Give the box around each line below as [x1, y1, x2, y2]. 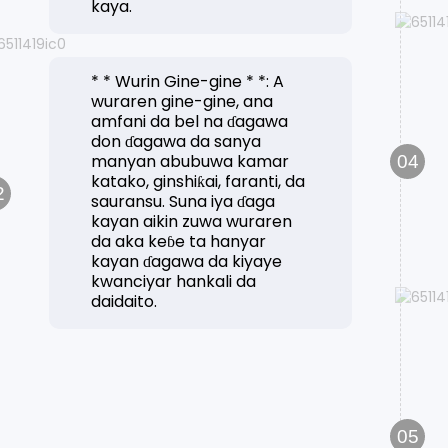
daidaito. [91, 290, 158, 314]
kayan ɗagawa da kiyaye [91, 250, 283, 274]
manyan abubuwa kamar [91, 150, 290, 174]
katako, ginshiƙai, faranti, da [91, 170, 306, 194]
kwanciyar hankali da [91, 270, 257, 294]
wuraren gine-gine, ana [91, 90, 274, 114]
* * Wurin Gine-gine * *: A [91, 70, 285, 94]
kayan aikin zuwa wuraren [91, 210, 293, 234]
